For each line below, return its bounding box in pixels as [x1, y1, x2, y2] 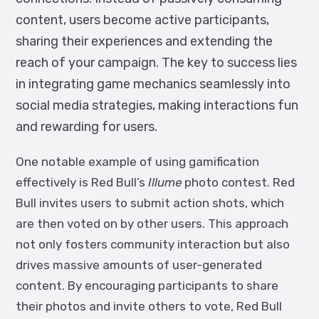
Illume [148, 175, 182, 189]
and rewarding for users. [16, 119, 157, 135]
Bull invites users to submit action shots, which [16, 196, 284, 210]
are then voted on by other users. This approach [16, 216, 288, 231]
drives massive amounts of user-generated [16, 258, 262, 272]
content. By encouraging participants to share [16, 278, 278, 293]
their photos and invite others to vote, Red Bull [16, 299, 282, 313]
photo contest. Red [182, 175, 295, 189]
